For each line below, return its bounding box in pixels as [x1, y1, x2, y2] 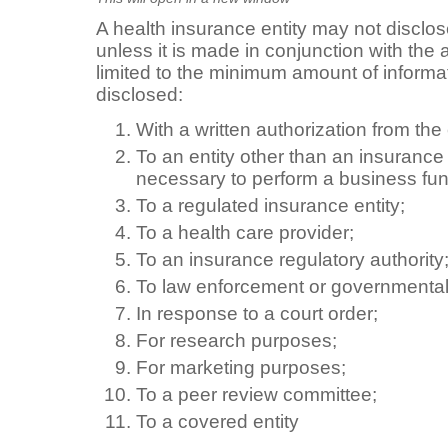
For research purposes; [136, 329, 337, 351]
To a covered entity [136, 410, 299, 432]
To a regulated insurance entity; [136, 194, 405, 216]
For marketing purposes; [136, 356, 346, 378]
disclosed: [96, 83, 183, 105]
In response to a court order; [136, 302, 378, 324]
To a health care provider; [136, 221, 354, 243]
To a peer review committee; [136, 383, 377, 405]
